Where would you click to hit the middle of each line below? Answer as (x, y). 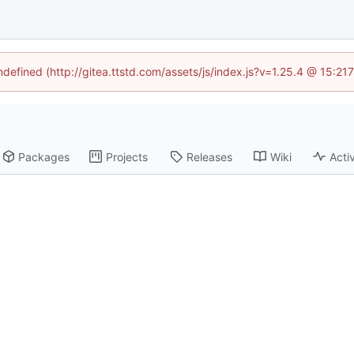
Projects (127, 156)
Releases (210, 156)
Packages (44, 156)
